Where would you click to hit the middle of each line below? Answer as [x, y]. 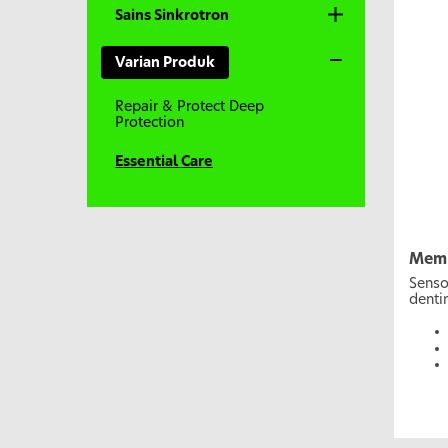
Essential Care [164, 162]
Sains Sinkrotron [172, 16]
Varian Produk [165, 62]
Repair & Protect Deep [189, 107]
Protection [149, 123]
